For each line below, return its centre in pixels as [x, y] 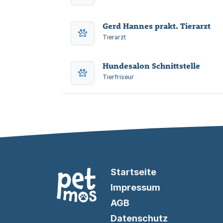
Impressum [135, 187]
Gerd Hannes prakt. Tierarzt [157, 26]
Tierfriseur [118, 77]
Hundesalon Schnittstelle [151, 66]
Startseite [133, 172]
